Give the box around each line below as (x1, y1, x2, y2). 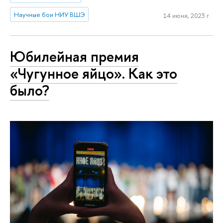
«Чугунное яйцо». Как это (10, 64, 177, 84)
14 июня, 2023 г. (163, 11, 210, 20)
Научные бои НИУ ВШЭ (13, 9, 85, 19)
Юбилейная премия (10, 47, 139, 67)
